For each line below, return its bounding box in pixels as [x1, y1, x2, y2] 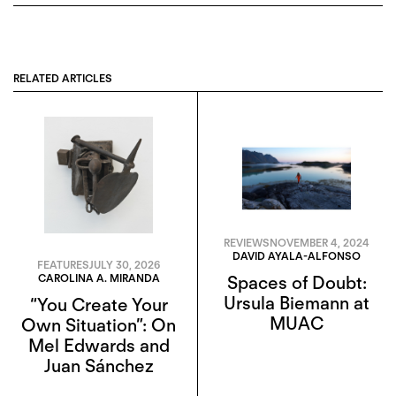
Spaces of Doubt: [226, 272, 367, 294]
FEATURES [37, 257, 89, 271]
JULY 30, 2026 [89, 257, 160, 271]
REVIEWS [224, 236, 270, 250]
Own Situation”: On [21, 314, 176, 336]
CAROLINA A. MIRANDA [37, 270, 160, 285]
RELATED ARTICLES [13, 72, 112, 86]
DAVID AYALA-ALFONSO [232, 249, 361, 263]
